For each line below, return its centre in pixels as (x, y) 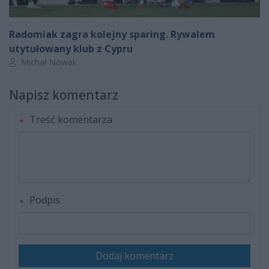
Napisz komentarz (64, 95)
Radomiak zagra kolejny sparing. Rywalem (112, 35)
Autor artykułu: (37, 62)
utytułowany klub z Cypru (71, 49)
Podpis (44, 200)
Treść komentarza (70, 120)
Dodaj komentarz (134, 256)
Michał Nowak (48, 62)
